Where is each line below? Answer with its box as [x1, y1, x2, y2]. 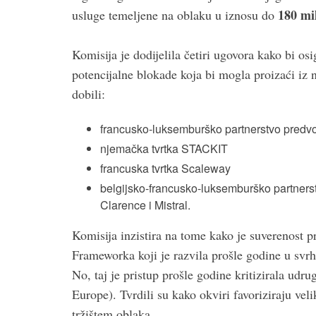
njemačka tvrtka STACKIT [100, 140, 228, 157]
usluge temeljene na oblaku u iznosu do [72, 6, 278, 23]
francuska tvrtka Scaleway [100, 159, 231, 176]
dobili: [72, 85, 105, 102]
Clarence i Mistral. [100, 196, 190, 213]
